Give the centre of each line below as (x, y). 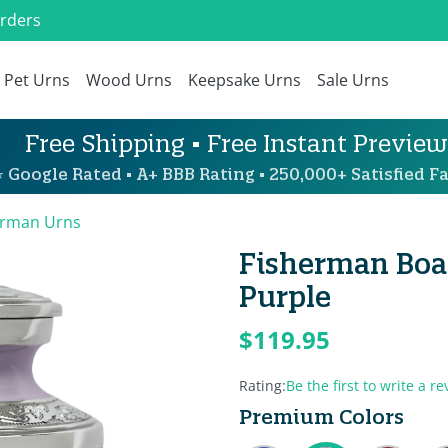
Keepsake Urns (244, 79)
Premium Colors (321, 416)
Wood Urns (129, 79)
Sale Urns (353, 79)
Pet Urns (37, 79)
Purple (285, 296)
